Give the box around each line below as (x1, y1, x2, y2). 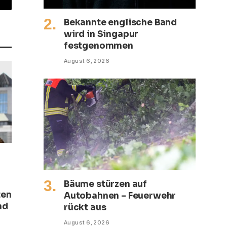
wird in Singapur (64, 28, 139, 40)
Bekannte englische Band (64, 17, 177, 28)
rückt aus (64, 202, 106, 213)
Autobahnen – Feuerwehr (64, 191, 176, 202)
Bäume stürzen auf (64, 179, 147, 190)
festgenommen (64, 40, 133, 51)
